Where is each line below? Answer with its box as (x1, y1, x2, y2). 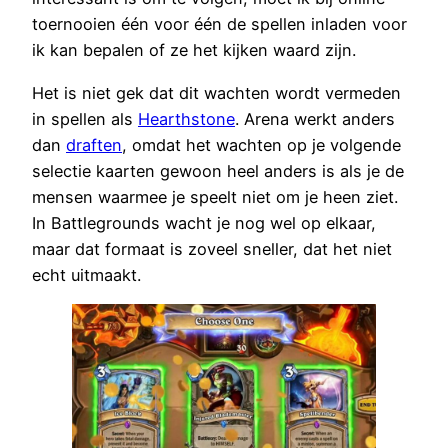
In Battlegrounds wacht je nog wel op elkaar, (32, 212, 376, 233)
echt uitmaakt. (32, 264, 141, 285)
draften (66, 134, 122, 155)
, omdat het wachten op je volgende (122, 134, 401, 155)
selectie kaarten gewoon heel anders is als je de (32, 160, 404, 181)
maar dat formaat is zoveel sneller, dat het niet (32, 238, 392, 259)
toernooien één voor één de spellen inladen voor (32, 14, 407, 35)
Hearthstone (138, 108, 235, 129)
